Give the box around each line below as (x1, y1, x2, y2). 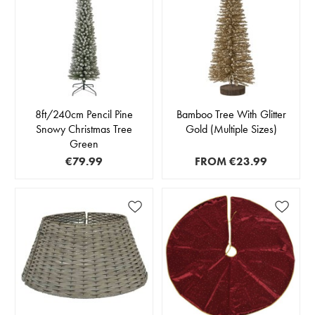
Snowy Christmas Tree (36, 121, 132, 136)
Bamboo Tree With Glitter (176, 106, 286, 122)
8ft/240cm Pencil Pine (35, 106, 133, 122)
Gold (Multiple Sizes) (185, 121, 277, 136)
